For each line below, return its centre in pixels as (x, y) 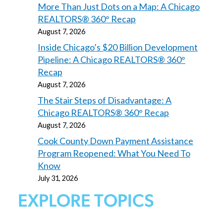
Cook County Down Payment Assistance (115, 141)
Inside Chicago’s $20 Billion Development (118, 47)
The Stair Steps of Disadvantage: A (105, 100)
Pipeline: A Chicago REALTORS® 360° (111, 60)
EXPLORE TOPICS (86, 202)
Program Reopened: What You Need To (114, 153)
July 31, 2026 (58, 178)
